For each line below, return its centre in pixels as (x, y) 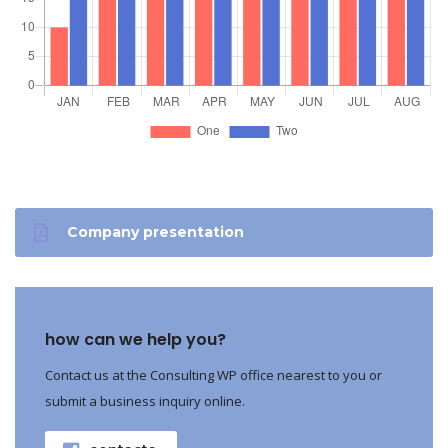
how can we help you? (135, 339)
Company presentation (155, 231)
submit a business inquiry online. (145, 400)
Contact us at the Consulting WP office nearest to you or (213, 374)
